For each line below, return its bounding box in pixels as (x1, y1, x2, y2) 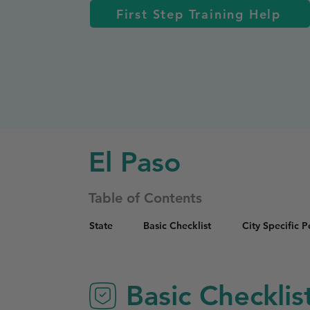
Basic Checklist (143, 219, 211, 232)
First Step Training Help (116, 6, 282, 22)
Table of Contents (89, 190, 202, 206)
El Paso (89, 145, 181, 179)
